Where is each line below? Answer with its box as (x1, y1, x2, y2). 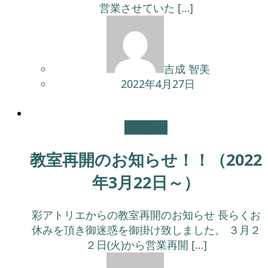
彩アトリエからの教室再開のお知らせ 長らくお (31, 207, 261, 222)
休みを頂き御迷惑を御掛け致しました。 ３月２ (31, 222, 261, 237)
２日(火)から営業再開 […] (85, 237, 207, 252)
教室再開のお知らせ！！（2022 (30, 148, 262, 171)
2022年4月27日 (121, 76, 195, 91)
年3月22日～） (92, 171, 200, 194)
